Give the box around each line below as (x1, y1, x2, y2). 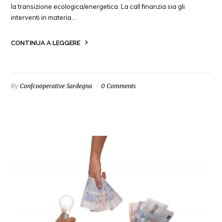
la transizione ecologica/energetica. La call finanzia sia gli (11, 2, 185, 10)
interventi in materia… (11, 13, 76, 21)
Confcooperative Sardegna (20, 82, 93, 90)
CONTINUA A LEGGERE (11, 39, 81, 47)
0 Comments (101, 82, 136, 90)
